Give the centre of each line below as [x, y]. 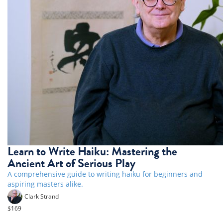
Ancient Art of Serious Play [71, 163]
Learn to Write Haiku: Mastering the [92, 151]
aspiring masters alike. [45, 184]
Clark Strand [42, 196]
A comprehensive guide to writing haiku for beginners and [105, 174]
